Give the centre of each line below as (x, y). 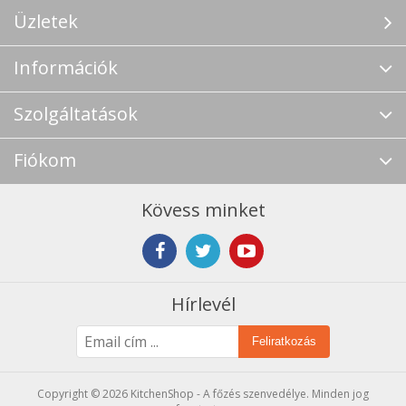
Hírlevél (203, 304)
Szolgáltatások (76, 113)
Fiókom (45, 159)
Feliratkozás (284, 342)
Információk (66, 67)
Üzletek (46, 21)
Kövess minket (203, 209)
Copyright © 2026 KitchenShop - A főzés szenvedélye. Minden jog (203, 393)
